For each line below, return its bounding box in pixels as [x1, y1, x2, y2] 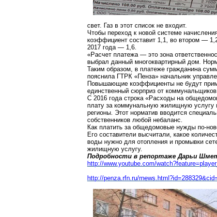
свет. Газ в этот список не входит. [87, 22, 187, 29]
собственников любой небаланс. [87, 116, 183, 124]
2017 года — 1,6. [87, 44, 137, 51]
